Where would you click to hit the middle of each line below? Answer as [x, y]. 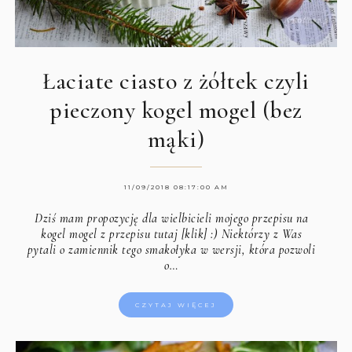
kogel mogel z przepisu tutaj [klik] [124, 234]
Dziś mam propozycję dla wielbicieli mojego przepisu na [172, 218]
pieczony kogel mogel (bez [176, 110]
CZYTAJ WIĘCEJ [176, 304]
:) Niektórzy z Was [255, 234]
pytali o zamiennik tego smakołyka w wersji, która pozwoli [171, 249]
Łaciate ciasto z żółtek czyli [176, 81]
